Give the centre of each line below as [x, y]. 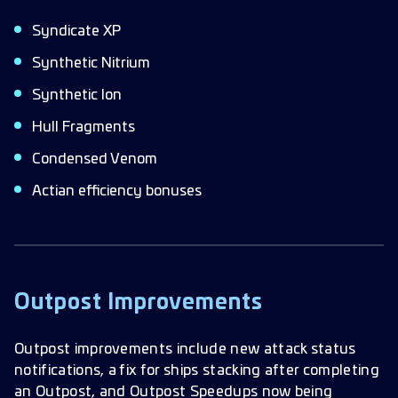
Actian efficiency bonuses [117, 191]
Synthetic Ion [77, 95]
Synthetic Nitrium [91, 63]
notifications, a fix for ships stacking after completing [197, 370]
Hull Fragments [84, 127]
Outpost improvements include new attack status [185, 349]
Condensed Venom [95, 159]
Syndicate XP [76, 31]
